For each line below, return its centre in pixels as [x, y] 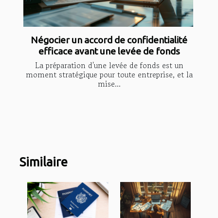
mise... [109, 84]
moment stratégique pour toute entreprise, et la [109, 75]
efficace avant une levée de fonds [109, 51]
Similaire [44, 162]
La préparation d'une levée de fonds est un [109, 65]
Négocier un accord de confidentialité [109, 40]
